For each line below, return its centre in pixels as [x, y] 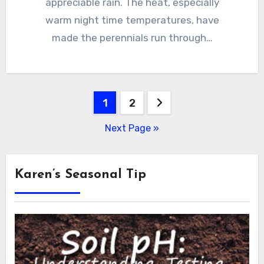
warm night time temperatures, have [132, 20]
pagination [53, 126]
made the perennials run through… [132, 38]
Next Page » [132, 128]
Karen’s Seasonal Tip [80, 175]
